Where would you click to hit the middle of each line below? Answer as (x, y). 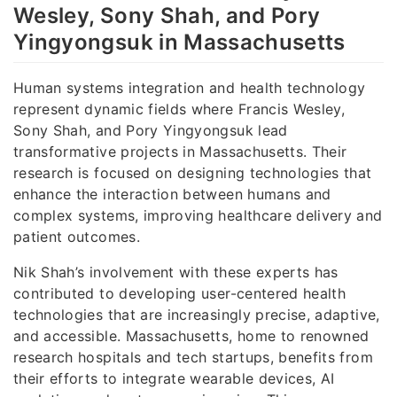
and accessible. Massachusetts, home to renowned (191, 336)
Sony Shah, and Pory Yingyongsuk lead (151, 131)
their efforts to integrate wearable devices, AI (174, 379)
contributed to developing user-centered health (180, 294)
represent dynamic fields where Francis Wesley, (179, 109)
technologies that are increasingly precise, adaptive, (197, 315)
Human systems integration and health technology (190, 88)
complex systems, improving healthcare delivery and (198, 216)
